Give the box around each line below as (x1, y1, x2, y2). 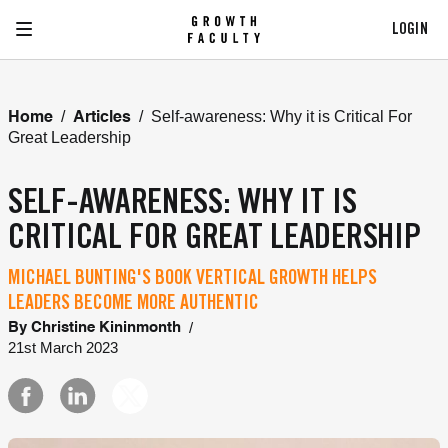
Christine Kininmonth (31, 320, 181, 335)
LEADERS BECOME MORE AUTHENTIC (8, 295, 259, 315)
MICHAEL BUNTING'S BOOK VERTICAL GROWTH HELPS (8, 270, 377, 290)
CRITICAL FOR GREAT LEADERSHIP (8, 223, 421, 258)
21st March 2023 (8, 339, 118, 356)
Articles (73, 110, 131, 126)
